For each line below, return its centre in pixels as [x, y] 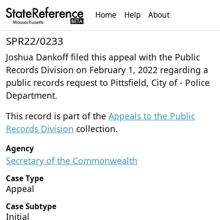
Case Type [25, 178]
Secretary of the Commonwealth [72, 160]
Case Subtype [31, 206]
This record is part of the [57, 116]
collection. [96, 128]
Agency [20, 148]
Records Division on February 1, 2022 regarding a [107, 69]
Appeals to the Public [152, 116]
